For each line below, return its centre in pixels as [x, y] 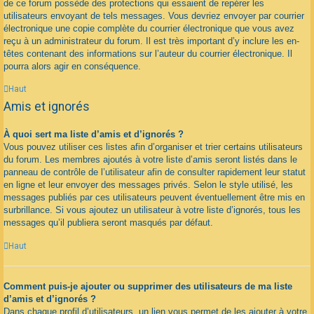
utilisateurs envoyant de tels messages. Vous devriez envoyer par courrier [154, 15]
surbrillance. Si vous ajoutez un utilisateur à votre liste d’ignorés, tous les [152, 210]
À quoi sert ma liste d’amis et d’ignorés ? [94, 134]
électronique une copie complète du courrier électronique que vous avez [149, 28]
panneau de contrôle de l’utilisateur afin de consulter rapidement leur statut [155, 172]
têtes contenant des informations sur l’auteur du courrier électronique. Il [148, 53]
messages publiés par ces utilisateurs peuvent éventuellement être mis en [154, 197]
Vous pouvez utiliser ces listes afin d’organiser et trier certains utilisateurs [153, 146]
